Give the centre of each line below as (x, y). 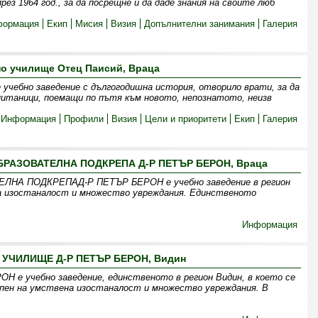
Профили (84, 119)
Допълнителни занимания (200, 24)
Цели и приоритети (186, 119)
